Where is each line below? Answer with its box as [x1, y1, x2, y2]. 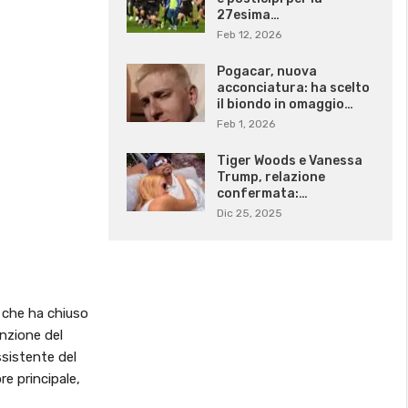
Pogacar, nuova [216, 64, 317, 80]
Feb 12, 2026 [216, 28, 281, 42]
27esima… [216, 7, 280, 24]
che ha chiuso [2, 304, 88, 321]
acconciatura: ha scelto [216, 80, 370, 97]
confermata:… [216, 186, 308, 202]
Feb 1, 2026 [216, 117, 275, 131]
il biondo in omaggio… [216, 97, 353, 113]
